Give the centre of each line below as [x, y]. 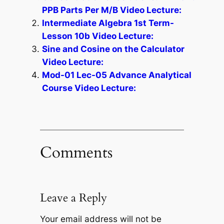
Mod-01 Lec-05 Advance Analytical [116, 75]
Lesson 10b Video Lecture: [97, 36]
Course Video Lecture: [89, 88]
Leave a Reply [73, 197]
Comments [76, 152]
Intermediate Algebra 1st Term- [108, 23]
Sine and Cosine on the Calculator [113, 49]
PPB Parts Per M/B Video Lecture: [111, 10]
